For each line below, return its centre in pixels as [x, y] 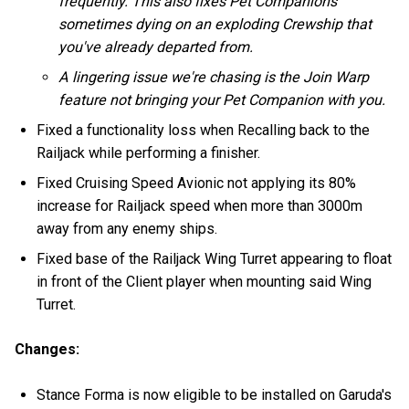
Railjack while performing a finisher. [149, 153]
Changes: [47, 350]
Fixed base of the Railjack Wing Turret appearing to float [215, 259]
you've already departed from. [156, 47]
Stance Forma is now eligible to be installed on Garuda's [215, 394]
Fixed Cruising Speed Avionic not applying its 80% [197, 184]
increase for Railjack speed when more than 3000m [200, 206]
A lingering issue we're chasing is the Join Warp [214, 78]
